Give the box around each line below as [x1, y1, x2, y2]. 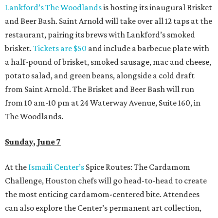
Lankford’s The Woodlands [5, 2, 102, 13]
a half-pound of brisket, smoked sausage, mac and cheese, [5, 57, 211, 67]
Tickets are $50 [33, 43, 87, 54]
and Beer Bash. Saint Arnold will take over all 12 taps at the [5, 16, 212, 26]
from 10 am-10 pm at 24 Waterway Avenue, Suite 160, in [5, 98, 200, 108]
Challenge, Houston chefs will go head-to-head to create [5, 176, 207, 186]
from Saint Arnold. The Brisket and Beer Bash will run [5, 84, 194, 94]
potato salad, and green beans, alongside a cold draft [5, 71, 195, 81]
